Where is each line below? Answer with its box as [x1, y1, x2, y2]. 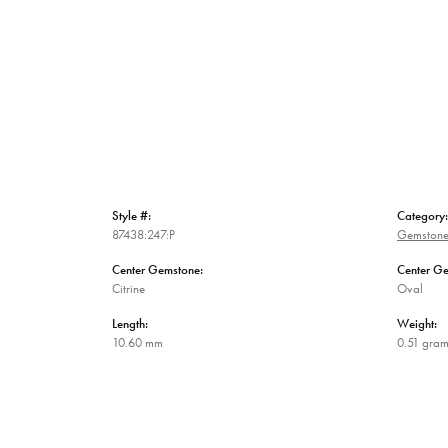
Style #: [112, 207, 151, 225]
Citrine [112, 280, 145, 298]
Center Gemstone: [112, 261, 203, 279]
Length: [112, 315, 148, 333]
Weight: [397, 315, 437, 333]
